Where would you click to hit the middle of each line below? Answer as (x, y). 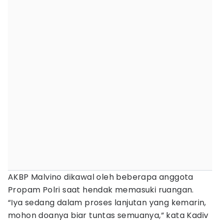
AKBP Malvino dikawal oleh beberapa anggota (101, 177)
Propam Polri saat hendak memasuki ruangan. (101, 190)
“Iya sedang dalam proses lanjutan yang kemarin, (107, 203)
